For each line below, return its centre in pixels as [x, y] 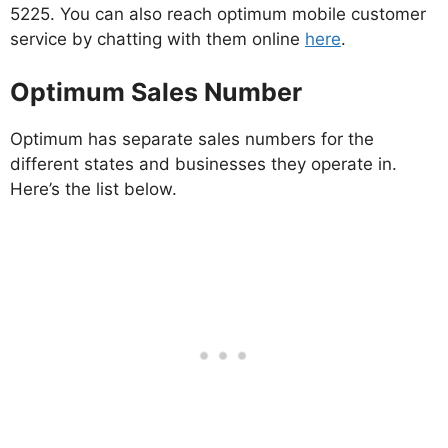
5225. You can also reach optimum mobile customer [218, 13]
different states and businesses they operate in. [206, 164]
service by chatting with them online [157, 38]
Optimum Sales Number [156, 92]
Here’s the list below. [93, 189]
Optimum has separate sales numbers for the [192, 139]
